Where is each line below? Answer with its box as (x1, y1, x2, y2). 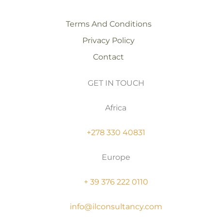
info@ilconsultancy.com (69, 202, 162, 212)
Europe (101, 152, 130, 162)
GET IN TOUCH (87, 78, 144, 88)
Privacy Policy (82, 35, 135, 45)
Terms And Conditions (65, 19, 152, 29)
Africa (105, 103, 126, 112)
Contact (93, 52, 124, 62)
